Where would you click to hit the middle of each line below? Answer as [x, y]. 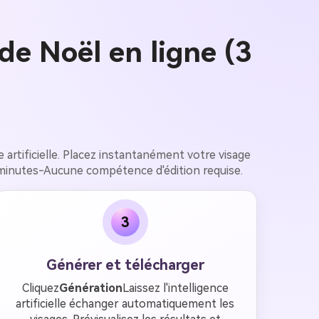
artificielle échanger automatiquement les [125, 304]
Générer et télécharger [125, 265]
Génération [90, 288]
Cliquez [40, 288]
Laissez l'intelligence [175, 288]
